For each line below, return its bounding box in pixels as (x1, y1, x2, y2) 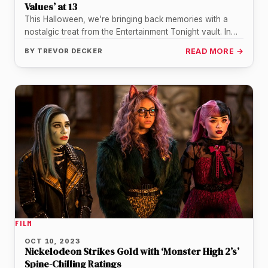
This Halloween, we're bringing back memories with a (25, 14, 228, 24)
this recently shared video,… (25, 39, 133, 49)
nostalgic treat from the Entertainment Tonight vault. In (25, 26, 231, 36)
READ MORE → (185, 46, 243, 56)
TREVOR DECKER (36, 46, 103, 55)
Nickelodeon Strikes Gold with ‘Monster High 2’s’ (25, 245, 239, 258)
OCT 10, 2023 (25, 237, 80, 246)
